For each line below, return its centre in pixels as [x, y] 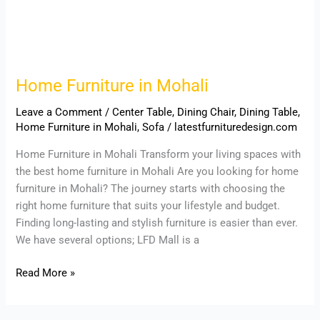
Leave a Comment [59, 112]
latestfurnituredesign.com [236, 127]
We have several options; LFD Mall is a [108, 240]
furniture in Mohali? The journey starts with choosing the [151, 188]
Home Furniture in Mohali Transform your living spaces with [159, 154]
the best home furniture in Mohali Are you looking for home [157, 171]
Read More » [46, 272]
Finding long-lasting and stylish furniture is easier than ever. [157, 222]
